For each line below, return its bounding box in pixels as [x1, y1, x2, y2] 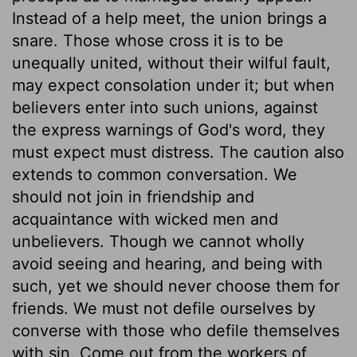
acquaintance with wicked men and [12, 209, 278, 229]
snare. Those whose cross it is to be [12, 30, 284, 50]
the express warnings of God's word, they [12, 120, 325, 139]
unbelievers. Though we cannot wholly [12, 231, 304, 251]
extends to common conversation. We [12, 164, 297, 184]
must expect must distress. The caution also [12, 142, 344, 162]
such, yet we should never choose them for [12, 276, 339, 296]
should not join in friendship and [12, 186, 254, 206]
